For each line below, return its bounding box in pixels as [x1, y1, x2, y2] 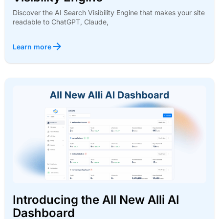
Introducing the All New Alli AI [13, 193, 179, 207]
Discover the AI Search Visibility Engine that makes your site [13, 8, 205, 17]
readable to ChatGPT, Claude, [13, 17, 109, 26]
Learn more [13, 42, 51, 51]
